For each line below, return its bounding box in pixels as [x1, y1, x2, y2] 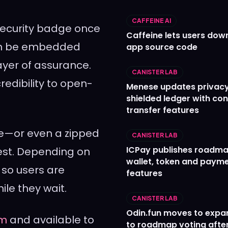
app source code [126, 41, 197, 53]
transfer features [126, 104, 199, 117]
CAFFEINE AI [132, 17, 171, 25]
